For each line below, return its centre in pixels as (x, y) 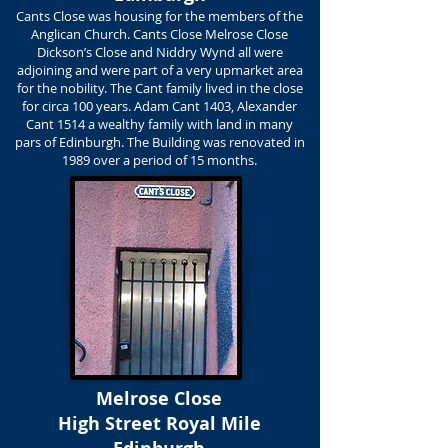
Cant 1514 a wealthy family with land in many (159, 124)
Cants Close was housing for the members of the (159, 16)
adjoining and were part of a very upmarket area (159, 70)
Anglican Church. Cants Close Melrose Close (159, 34)
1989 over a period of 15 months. (159, 160)
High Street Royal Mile (159, 423)
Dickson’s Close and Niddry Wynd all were (159, 52)
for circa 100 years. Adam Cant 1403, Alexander (159, 106)
